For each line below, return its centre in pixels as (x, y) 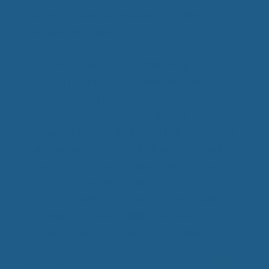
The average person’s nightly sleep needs (124, 64)
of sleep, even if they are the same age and (125, 98)
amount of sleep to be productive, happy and (130, 131)
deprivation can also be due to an (103, 182)
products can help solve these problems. (120, 232)
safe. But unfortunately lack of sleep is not (125, 148)
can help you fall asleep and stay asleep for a (129, 14)
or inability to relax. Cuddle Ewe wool (113, 215)
